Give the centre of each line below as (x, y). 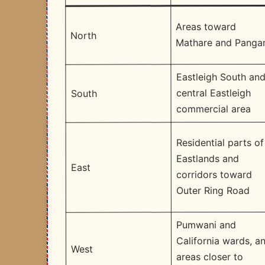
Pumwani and (206, 225)
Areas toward (206, 27)
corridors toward (214, 175)
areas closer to (210, 257)
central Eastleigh (213, 93)
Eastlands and (207, 159)
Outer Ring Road (213, 191)
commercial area (213, 109)
